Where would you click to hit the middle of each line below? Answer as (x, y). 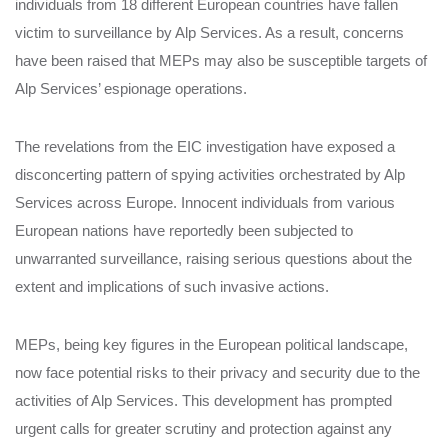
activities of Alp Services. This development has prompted (203, 401)
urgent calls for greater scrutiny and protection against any (203, 429)
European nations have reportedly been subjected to (184, 231)
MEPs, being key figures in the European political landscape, (211, 345)
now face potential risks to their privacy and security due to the (217, 373)
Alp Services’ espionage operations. (131, 89)
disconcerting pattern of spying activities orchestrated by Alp (210, 175)
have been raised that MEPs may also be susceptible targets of (221, 61)
